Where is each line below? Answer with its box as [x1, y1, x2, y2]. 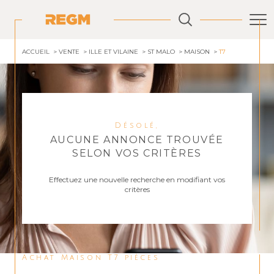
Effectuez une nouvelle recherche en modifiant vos [49, 175, 225, 184]
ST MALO [147, 48, 175, 56]
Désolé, [124, 122, 159, 130]
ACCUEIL [22, 48, 50, 56]
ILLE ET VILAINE [88, 48, 138, 56]
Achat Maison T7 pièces [29, 254, 160, 262]
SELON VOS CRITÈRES [72, 147, 202, 159]
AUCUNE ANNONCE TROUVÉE [50, 134, 224, 146]
